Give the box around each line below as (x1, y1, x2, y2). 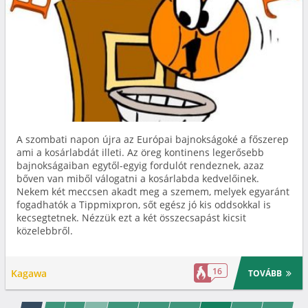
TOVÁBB (248, 267, 283, 279)
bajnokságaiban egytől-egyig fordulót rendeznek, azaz (16, 159, 264, 172)
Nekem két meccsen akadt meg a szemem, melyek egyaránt (16, 185, 289, 198)
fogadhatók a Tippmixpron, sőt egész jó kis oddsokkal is (16, 198, 271, 211)
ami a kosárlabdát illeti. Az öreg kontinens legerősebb (16, 146, 264, 159)
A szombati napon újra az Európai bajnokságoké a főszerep (16, 133, 289, 146)
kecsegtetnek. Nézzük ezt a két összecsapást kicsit (16, 211, 246, 224)
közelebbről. (16, 224, 73, 237)
